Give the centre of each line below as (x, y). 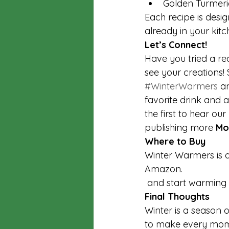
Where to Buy (175, 141)
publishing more (180, 128)
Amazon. (165, 169)
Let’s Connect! (176, 45)
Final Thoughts (177, 197)
